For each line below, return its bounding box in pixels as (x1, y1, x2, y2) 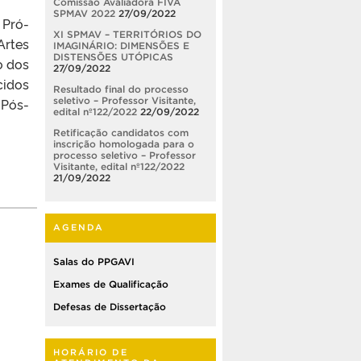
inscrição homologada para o (53, 138, 194, 149)
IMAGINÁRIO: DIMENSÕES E (53, 39, 189, 51)
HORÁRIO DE (53, 346, 128, 357)
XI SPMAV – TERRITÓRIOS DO (53, 28, 201, 39)
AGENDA (53, 222, 104, 232)
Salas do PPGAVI (53, 255, 135, 267)
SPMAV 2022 (53, 7, 115, 19)
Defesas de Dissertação (53, 301, 166, 312)
